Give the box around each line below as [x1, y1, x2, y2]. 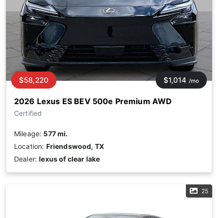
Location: [14, 142, 46, 151]
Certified [14, 109, 42, 118]
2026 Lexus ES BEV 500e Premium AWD [14, 96, 172, 107]
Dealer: [14, 155, 39, 163]
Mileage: [14, 129, 44, 138]
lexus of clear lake [39, 155, 100, 163]
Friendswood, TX [46, 142, 105, 151]
